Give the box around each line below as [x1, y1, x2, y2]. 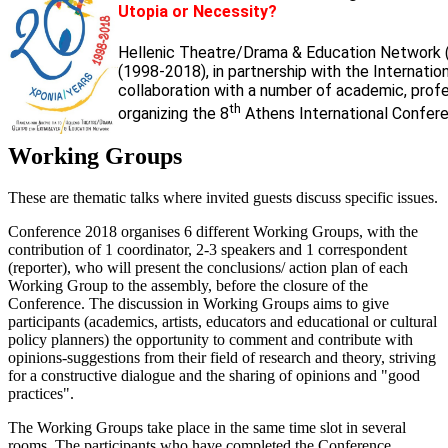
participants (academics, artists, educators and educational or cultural [8, 313, 437, 331]
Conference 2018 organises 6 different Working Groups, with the [8, 223, 418, 241]
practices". [8, 385, 74, 403]
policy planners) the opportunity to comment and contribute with [8, 331, 413, 349]
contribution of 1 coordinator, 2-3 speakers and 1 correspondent [8, 241, 407, 259]
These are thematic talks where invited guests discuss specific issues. [8, 189, 438, 207]
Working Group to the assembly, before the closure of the [8, 277, 368, 295]
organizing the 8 [118, 103, 229, 123]
